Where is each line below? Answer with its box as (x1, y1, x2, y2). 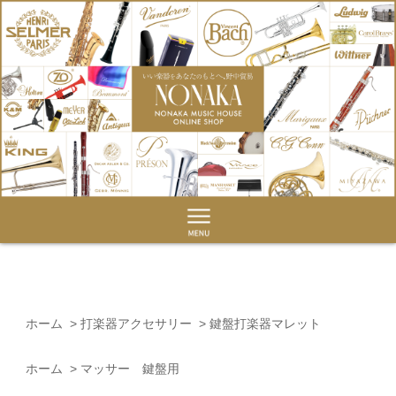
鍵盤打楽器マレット (209, 316, 321, 331)
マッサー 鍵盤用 (80, 362, 179, 376)
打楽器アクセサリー (80, 316, 192, 331)
